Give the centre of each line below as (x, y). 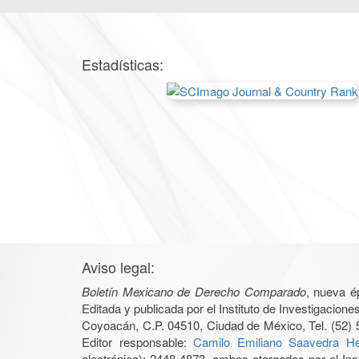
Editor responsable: (138, 342)
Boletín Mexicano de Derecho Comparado (194, 292)
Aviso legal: (118, 267)
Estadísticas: (123, 65)
